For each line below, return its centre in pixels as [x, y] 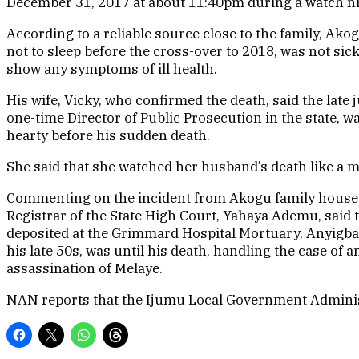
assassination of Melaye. [85, 269]
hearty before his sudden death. [108, 136]
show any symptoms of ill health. [112, 69]
